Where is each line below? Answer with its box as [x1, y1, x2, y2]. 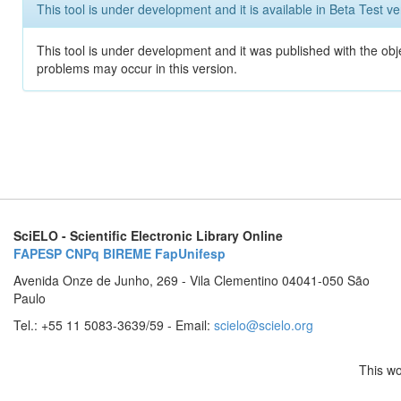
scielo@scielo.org [214, 316, 313, 334]
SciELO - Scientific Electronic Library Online [13, 226, 283, 244]
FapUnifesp [155, 244, 226, 262]
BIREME [103, 244, 151, 262]
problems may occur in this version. [37, 59, 237, 77]
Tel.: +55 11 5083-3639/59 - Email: [13, 316, 214, 334]
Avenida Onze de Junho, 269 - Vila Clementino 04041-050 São [13, 271, 370, 289]
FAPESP [13, 244, 62, 262]
